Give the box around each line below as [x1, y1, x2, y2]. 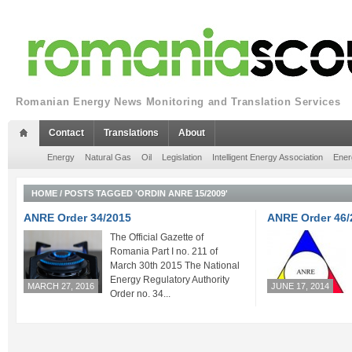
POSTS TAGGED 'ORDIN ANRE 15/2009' [64, 189, 228, 198]
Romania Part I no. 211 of [110, 246, 218, 257]
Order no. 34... [110, 288, 170, 299]
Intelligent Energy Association [212, 152, 323, 162]
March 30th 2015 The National [110, 260, 240, 271]
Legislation [162, 152, 202, 162]
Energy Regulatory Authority [110, 274, 229, 285]
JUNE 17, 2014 [271, 281, 329, 291]
